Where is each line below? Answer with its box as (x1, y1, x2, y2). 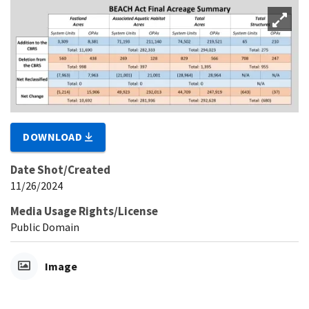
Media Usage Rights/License (10, 203, 158, 219)
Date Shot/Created (10, 161, 110, 177)
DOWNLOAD (23, 129, 86, 143)
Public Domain (10, 219, 79, 234)
